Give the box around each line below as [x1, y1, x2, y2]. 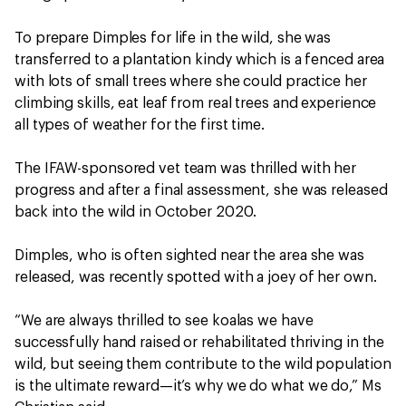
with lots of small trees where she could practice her [14, 74, 367, 89]
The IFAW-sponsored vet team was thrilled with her [14, 161, 357, 176]
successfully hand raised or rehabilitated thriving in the [14, 335, 385, 350]
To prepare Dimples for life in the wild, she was [14, 31, 332, 45]
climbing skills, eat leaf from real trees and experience [14, 96, 377, 111]
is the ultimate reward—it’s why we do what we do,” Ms [14, 379, 382, 393]
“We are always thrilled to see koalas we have [14, 314, 314, 328]
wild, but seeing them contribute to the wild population [14, 357, 391, 372]
